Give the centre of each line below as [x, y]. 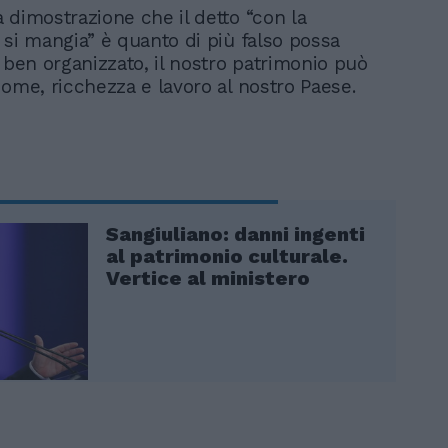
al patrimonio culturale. [227, 255]
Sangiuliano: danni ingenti [235, 233]
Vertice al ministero [208, 277]
